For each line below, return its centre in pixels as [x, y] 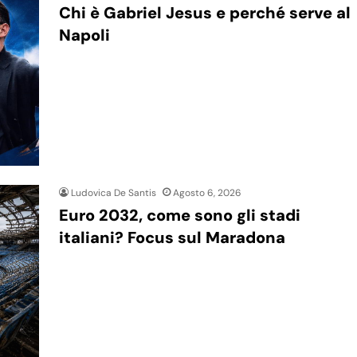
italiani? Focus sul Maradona [172, 238]
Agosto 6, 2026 [207, 193]
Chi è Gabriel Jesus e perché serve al [205, 12]
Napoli [84, 35]
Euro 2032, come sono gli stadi [180, 216]
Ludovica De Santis [114, 193]
